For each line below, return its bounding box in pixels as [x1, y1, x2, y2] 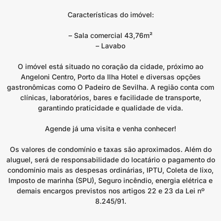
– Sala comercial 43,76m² [69, 31, 152, 39]
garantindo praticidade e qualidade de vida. [38, 104, 183, 112]
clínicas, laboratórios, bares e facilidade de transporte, [20, 93, 201, 102]
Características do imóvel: [67, 10, 154, 19]
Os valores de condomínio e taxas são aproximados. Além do [9, 145, 212, 153]
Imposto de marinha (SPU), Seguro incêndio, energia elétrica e [8, 176, 213, 184]
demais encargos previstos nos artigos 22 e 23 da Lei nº [16, 186, 205, 195]
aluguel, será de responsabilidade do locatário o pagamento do [6, 155, 215, 164]
